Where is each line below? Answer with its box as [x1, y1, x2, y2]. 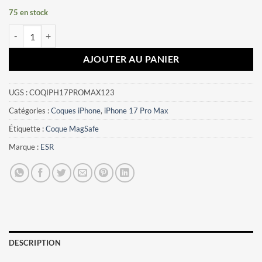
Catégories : [9, 105, 51, 115]
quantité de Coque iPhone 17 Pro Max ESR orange [8, 25, 189, 36]
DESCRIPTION [9, 237, 61, 247]
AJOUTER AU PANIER [82, 54, 180, 65]
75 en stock [9, 8, 48, 18]
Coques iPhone [51, 105, 101, 115]
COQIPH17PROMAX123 [29, 87, 115, 97]
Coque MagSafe [46, 123, 99, 133]
